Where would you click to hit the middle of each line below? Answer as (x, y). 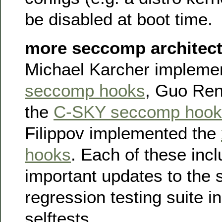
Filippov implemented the (123, 133)
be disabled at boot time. (119, 19)
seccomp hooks (85, 90)
